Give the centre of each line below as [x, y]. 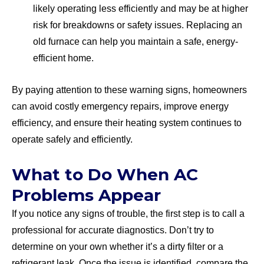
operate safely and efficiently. [72, 139]
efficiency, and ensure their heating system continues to [127, 123]
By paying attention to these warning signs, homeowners [129, 90]
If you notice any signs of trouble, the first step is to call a [128, 213]
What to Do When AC [105, 174]
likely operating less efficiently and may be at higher [141, 8]
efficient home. [63, 58]
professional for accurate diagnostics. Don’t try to [113, 230]
